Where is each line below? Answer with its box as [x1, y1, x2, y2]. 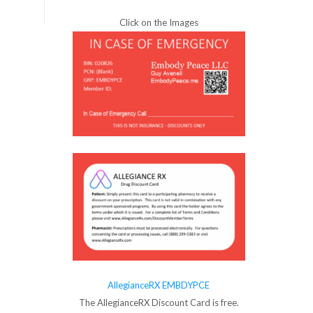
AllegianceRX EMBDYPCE [108, 279, 210, 291]
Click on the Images [119, 17, 198, 29]
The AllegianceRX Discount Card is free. [78, 296, 239, 308]
